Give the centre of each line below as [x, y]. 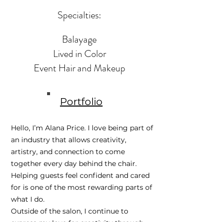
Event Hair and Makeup [79, 68]
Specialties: [79, 15]
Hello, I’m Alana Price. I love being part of [82, 128]
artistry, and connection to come [68, 152]
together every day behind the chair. [74, 164]
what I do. [28, 199]
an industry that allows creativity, [69, 140]
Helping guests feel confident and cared [80, 175]
